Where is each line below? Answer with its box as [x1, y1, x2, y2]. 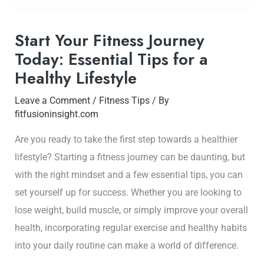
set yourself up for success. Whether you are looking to [15, 186, 242, 198]
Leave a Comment [15, 95, 91, 107]
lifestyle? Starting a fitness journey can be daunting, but [15, 151, 246, 163]
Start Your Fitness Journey [15, 29, 205, 52]
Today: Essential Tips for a [15, 48, 209, 71]
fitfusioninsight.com [15, 108, 99, 120]
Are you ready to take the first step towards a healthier [15, 133, 238, 145]
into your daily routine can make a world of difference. [15, 239, 239, 251]
